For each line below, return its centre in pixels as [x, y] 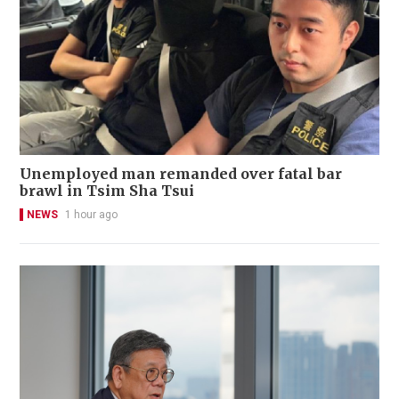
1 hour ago [91, 214]
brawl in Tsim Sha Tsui [107, 190]
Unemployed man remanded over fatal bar [181, 173]
